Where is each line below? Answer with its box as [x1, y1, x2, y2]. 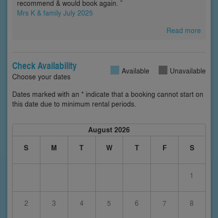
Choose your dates [12, 72, 71, 82]
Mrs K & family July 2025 [17, 8, 93, 18]
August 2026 [88, 125, 130, 135]
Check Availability [12, 59, 77, 73]
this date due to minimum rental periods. [12, 99, 136, 109]
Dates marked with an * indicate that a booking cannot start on [12, 89, 203, 99]
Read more [166, 25, 201, 36]
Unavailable [170, 66, 206, 76]
